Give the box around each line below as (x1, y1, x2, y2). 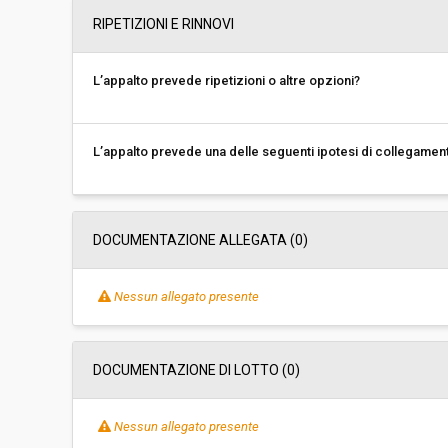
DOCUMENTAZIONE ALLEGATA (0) (93, 232, 308, 248)
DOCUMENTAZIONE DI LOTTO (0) (93, 362, 300, 378)
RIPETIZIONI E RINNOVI (93, 16, 234, 32)
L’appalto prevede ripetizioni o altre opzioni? (93, 73, 360, 88)
